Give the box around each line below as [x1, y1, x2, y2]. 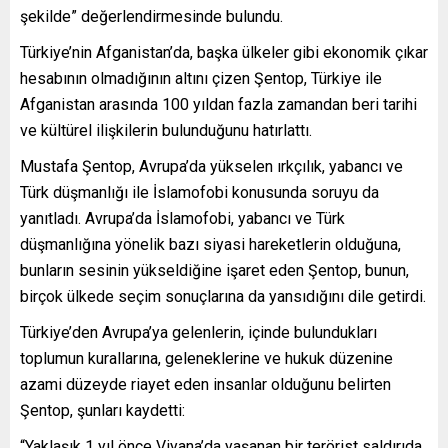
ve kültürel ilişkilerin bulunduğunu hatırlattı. [20, 120, 312, 140]
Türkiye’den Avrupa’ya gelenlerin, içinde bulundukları [20, 322, 377, 342]
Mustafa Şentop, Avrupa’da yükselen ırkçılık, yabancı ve [20, 156, 403, 176]
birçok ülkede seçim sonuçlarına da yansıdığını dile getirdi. [20, 286, 426, 306]
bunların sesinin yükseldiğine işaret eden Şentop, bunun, [20, 260, 409, 280]
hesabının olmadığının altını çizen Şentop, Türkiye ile [20, 68, 382, 88]
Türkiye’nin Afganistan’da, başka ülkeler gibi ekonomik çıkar [20, 42, 428, 62]
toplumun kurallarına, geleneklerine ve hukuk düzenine [20, 348, 393, 368]
